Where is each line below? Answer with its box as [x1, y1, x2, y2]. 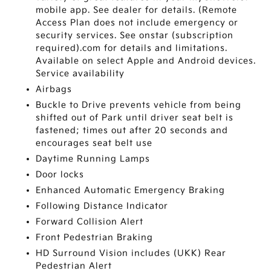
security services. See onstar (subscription [36, 30, 234, 41]
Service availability [36, 68, 125, 79]
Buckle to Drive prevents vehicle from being [36, 100, 242, 111]
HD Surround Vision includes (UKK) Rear [36, 248, 227, 259]
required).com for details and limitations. [36, 43, 228, 54]
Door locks [36, 169, 85, 180]
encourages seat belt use [36, 138, 153, 149]
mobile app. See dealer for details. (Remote [36, 5, 238, 16]
